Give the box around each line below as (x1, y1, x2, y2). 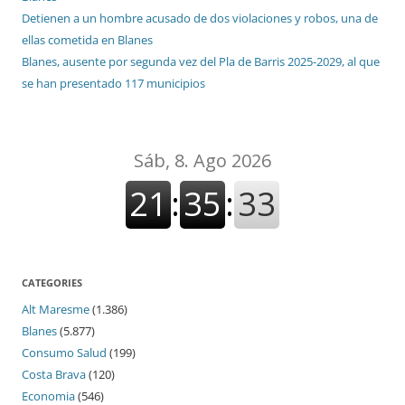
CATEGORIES (22, 276, 82, 290)
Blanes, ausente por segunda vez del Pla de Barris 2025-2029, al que (22, 53, 380, 71)
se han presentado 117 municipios (22, 75, 205, 92)
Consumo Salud (22, 344, 107, 362)
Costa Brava (22, 366, 86, 383)
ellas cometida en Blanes (22, 32, 153, 49)
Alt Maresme (22, 301, 89, 318)
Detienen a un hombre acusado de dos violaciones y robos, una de (22, 10, 378, 27)
